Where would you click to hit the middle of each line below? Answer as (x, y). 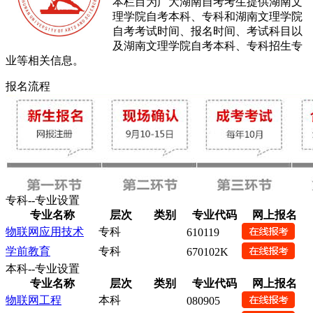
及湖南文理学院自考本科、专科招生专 (208, 45)
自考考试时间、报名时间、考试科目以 (208, 31)
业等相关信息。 (45, 60)
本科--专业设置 (43, 268)
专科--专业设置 (43, 200)
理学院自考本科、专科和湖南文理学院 (208, 16)
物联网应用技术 (45, 231)
